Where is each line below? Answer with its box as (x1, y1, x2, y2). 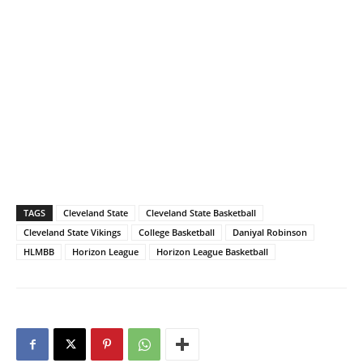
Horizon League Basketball (156, 246, 268, 258)
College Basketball (139, 226, 215, 238)
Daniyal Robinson (233, 226, 307, 238)
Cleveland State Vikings (23, 226, 121, 238)
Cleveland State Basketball (146, 207, 256, 219)
